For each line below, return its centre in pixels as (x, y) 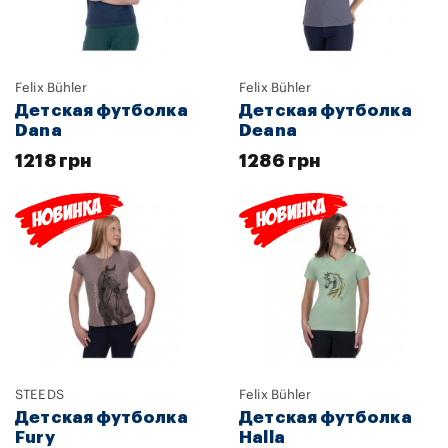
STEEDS (39, 394)
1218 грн (53, 160)
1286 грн (280, 160)
